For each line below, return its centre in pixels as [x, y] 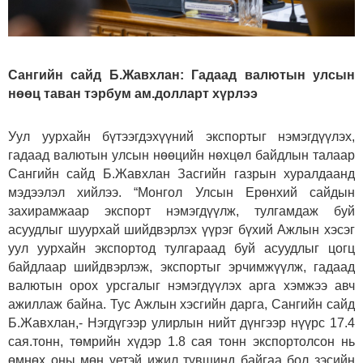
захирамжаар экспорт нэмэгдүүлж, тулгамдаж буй [181, 211]
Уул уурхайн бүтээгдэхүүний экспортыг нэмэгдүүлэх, [181, 136]
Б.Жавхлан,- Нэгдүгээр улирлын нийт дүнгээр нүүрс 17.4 [181, 322]
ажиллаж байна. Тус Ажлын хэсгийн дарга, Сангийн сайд [181, 304]
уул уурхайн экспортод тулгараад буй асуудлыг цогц [181, 248]
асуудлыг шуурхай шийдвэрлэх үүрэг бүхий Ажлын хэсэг [181, 229]
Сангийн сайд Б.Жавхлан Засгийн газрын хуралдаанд [181, 173]
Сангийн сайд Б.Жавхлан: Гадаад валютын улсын [181, 75]
